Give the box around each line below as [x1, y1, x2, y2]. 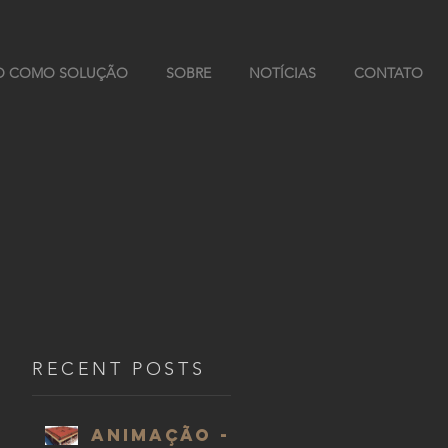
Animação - [91, 424, 230, 446]
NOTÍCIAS [249, 64, 316, 82]
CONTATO [354, 64, 423, 82]
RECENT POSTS [32, 358, 206, 380]
